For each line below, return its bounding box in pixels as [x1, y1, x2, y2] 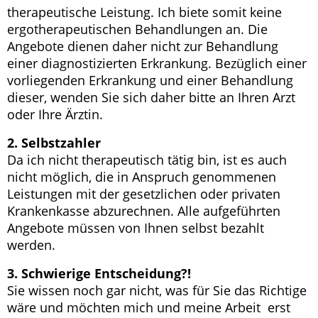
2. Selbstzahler [7, 134, 101, 151]
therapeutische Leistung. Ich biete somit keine [7, 4, 282, 21]
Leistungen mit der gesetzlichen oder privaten [7, 185, 280, 202]
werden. [7, 236, 55, 253]
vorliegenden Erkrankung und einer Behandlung [7, 72, 293, 89]
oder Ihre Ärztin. [7, 106, 103, 123]
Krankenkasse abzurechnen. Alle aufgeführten [7, 202, 280, 219]
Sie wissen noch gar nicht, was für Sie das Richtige [7, 282, 307, 299]
